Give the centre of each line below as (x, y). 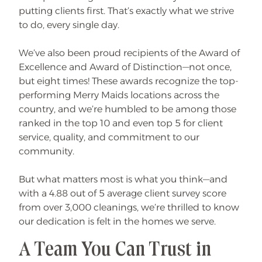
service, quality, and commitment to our (109, 137)
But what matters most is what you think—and (123, 179)
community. (46, 151)
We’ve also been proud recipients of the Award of (129, 53)
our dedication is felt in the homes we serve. (117, 221)
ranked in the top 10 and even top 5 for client (121, 123)
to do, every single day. (69, 25)
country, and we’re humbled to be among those (127, 109)
